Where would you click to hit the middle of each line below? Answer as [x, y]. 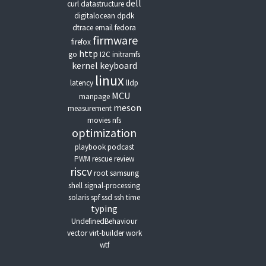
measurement [89, 108]
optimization [104, 133]
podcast [121, 147]
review [124, 159]
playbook [90, 147]
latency [82, 83]
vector [77, 233]
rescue [102, 159]
